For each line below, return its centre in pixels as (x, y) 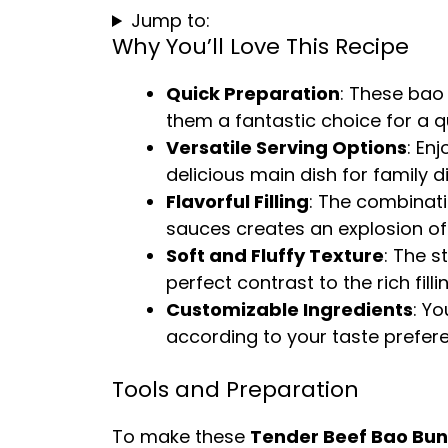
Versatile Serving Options (286, 147)
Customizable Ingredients (289, 309)
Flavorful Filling (237, 201)
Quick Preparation (253, 93)
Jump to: (171, 20)
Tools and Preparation (235, 389)
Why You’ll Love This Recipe (260, 46)
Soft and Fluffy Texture (275, 255)
